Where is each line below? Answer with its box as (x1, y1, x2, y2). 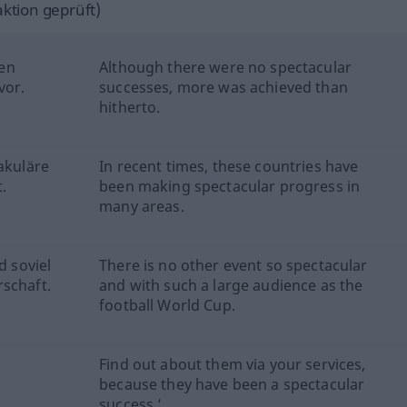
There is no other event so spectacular (99, 255, 368, 275)
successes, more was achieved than (99, 77, 348, 97)
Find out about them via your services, (99, 354, 366, 374)
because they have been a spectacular (99, 374, 365, 394)
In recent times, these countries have (99, 156, 359, 176)
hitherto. (99, 97, 161, 117)
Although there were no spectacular (99, 57, 352, 77)
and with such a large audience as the (99, 275, 363, 295)
